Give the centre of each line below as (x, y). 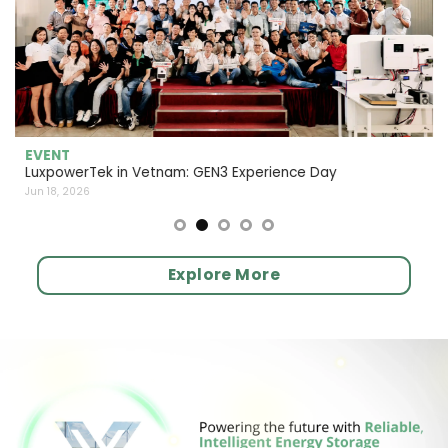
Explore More (224, 274)
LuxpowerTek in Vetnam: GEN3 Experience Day (181, 173)
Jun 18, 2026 (57, 191)
